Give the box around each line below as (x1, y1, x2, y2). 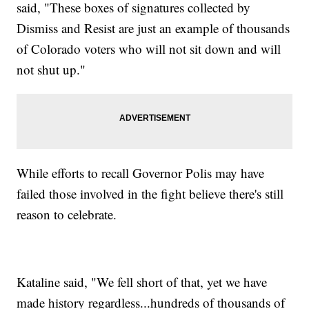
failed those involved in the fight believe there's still (17, 185, 284, 203)
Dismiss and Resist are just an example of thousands (17, 19, 290, 37)
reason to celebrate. (17, 206, 117, 223)
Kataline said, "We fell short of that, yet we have (17, 273, 268, 291)
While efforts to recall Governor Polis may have (17, 164, 265, 182)
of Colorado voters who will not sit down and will (17, 40, 281, 58)
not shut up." (17, 61, 86, 79)
